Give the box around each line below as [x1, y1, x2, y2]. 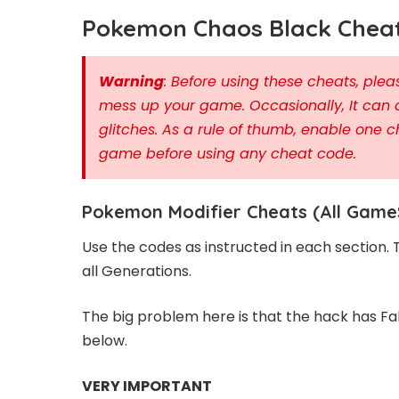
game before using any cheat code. [99, 142, 356, 164]
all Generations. [82, 261, 191, 282]
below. [82, 330, 127, 352]
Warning [99, 70, 164, 92]
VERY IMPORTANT [82, 376, 212, 397]
